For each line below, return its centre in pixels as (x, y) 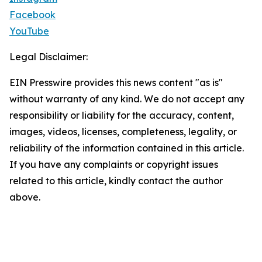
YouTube (29, 31)
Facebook (32, 15)
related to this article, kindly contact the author (116, 181)
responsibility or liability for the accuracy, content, (122, 115)
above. (25, 197)
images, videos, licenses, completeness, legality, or (123, 132)
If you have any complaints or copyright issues (114, 164)
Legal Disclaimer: (49, 57)
